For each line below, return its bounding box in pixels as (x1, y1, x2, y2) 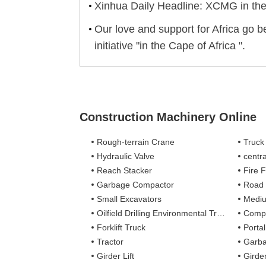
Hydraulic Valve (97, 151, 155, 161)
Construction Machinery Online (80, 110, 257, 123)
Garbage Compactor (97, 179, 175, 189)
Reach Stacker (97, 165, 153, 175)
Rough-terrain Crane (97, 137, 175, 147)
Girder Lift (97, 251, 135, 261)
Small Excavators (97, 194, 162, 204)
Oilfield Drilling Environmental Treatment (97, 208, 217, 218)
